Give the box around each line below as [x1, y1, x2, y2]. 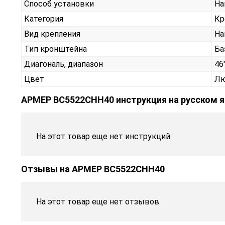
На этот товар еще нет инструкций [36, 131, 170, 141]
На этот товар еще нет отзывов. [36, 196, 161, 206]
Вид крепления [24, 29, 80, 39]
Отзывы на [21, 163, 72, 174]
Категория [24, 14, 63, 24]
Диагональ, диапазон [24, 59, 103, 69]
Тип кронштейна [24, 44, 87, 54]
